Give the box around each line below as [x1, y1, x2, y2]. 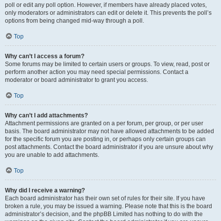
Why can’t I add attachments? [5, 111, 88, 119]
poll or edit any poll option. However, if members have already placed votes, [5, 1, 207, 8]
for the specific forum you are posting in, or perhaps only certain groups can [5, 135, 206, 143]
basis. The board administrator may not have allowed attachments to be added [5, 127, 214, 135]
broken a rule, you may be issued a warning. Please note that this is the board [5, 202, 212, 210]
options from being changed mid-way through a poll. [5, 17, 144, 24]
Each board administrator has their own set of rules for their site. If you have [5, 194, 205, 202]
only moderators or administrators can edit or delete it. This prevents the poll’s [5, 9, 212, 16]
